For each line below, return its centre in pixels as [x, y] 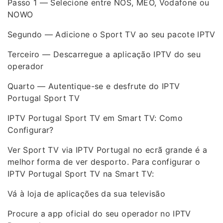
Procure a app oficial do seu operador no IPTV [99, 214]
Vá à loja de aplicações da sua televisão [86, 194]
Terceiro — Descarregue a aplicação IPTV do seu [104, 54]
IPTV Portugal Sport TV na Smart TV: [81, 174]
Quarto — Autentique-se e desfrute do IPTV [94, 86]
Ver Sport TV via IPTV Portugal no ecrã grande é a [108, 150]
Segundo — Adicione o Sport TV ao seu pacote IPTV [111, 34]
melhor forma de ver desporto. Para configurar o [104, 162]
